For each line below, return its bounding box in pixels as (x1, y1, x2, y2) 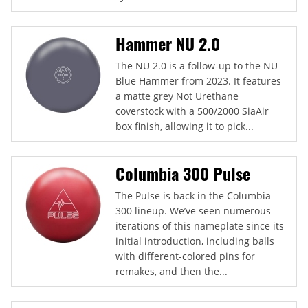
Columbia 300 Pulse (115, 160, 250, 186)
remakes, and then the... (115, 264, 228, 278)
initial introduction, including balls (115, 234, 274, 247)
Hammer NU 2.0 (115, 30, 220, 56)
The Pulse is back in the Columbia (115, 188, 271, 202)
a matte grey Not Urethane (115, 89, 239, 102)
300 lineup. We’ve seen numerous (115, 203, 271, 217)
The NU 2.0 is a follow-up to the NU (115, 58, 278, 72)
